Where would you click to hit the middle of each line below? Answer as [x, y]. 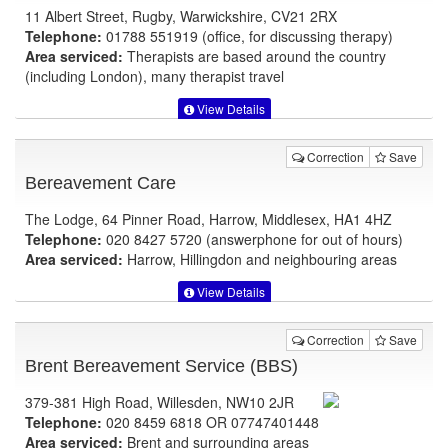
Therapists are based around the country [254, 55]
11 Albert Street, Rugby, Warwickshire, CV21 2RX [181, 15]
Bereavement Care [100, 182]
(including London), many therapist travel [154, 75]
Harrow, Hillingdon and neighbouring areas [260, 258]
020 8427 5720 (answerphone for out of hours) [252, 238]
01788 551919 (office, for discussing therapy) [247, 35]
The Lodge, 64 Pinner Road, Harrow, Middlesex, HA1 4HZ [208, 218]
